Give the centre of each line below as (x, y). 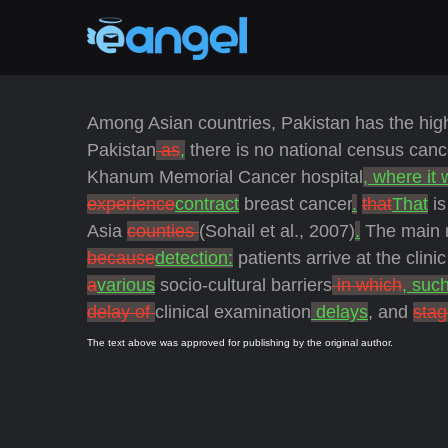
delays (339, 312)
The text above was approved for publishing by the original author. (240, 342)
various (126, 285)
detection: (194, 258)
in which (367, 285)
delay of (121, 312)
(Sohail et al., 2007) (277, 231)
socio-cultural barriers (243, 285)
